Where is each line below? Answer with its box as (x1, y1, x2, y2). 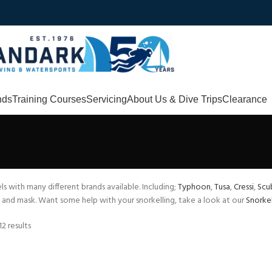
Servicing (86, 93, 127, 104)
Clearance (222, 93, 267, 104)
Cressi (233, 180, 254, 194)
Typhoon (177, 180, 211, 194)
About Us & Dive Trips (127, 93, 222, 104)
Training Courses (12, 93, 86, 104)
